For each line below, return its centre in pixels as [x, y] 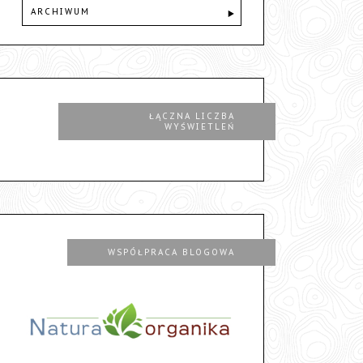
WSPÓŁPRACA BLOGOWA [171, 253]
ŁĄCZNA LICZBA [192, 117]
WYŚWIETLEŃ [200, 127]
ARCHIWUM [60, 12]
